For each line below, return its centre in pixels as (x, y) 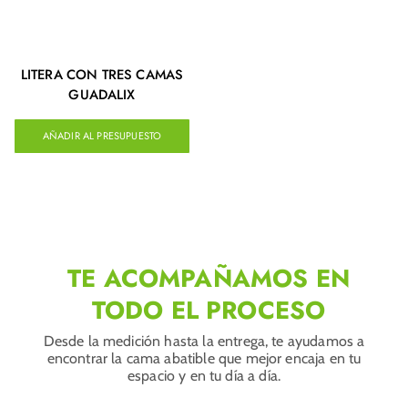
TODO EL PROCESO (209, 311)
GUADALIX (102, 95)
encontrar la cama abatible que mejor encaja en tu (204, 359)
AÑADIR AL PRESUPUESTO (102, 135)
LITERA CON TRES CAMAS (102, 75)
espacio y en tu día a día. (204, 376)
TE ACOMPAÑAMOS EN (209, 279)
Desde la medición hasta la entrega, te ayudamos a (204, 342)
